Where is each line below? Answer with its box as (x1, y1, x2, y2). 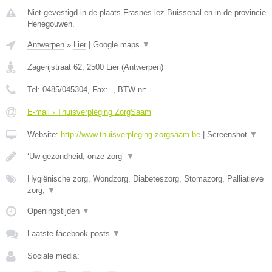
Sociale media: (27, 251, 80, 260)
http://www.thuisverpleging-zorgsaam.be (61, 130, 200, 139)
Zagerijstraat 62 (27, 63, 82, 72)
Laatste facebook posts (27, 229, 112, 238)
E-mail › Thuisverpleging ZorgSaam (27, 107, 151, 117)
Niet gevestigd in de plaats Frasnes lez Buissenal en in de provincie (27, 8, 266, 17)
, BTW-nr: (113, 85, 149, 94)
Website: (27, 130, 61, 139)
